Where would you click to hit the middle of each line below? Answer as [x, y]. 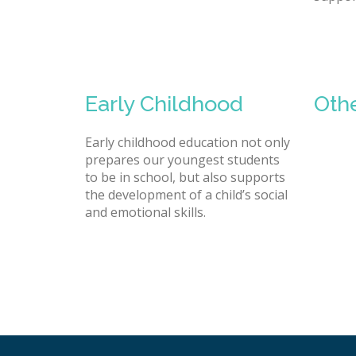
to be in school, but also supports [185, 177]
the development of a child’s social [186, 194]
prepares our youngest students [182, 159]
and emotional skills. [145, 212]
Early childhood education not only [188, 142]
